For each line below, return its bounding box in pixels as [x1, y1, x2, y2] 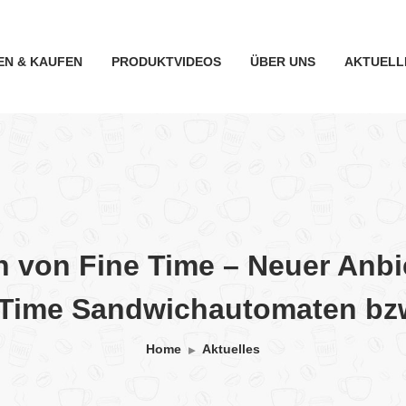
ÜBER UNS [250, 53, 316, 69]
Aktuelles [202, 342, 260, 357]
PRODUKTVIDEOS [111, 53, 222, 69]
